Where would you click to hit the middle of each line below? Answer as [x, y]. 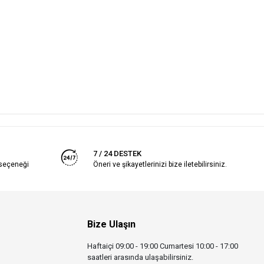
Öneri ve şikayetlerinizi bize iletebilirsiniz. [160, 164]
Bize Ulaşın [112, 224]
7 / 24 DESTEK [117, 153]
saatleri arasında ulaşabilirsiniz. [141, 257]
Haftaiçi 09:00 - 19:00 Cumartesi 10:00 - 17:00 [163, 246]
